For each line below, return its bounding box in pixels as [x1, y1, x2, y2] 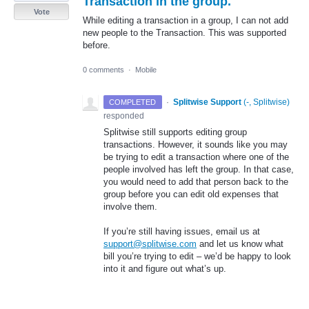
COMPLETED [109, 97, 157, 106]
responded [103, 110, 144, 121]
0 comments [83, 65, 124, 74]
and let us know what [197, 238, 283, 249]
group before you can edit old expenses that [103, 188, 279, 199]
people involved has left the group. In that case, [103, 163, 294, 175]
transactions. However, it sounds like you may [103, 139, 288, 150]
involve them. [103, 201, 157, 212]
